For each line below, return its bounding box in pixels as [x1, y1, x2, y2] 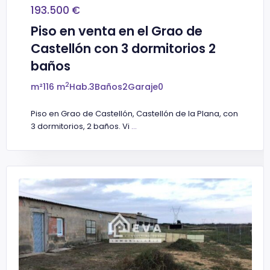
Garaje [128, 81, 158, 93]
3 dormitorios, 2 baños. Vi [31, 121, 131, 133]
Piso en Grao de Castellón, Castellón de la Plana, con [31, 108, 238, 120]
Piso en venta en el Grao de [31, 22, 202, 40]
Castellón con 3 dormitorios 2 [31, 40, 216, 58]
